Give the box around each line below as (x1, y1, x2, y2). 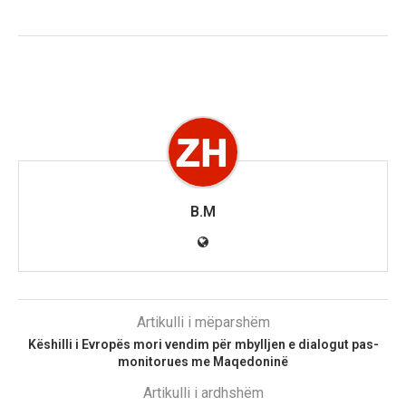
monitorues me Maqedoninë (118, 354, 288, 370)
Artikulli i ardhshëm (142, 384, 264, 402)
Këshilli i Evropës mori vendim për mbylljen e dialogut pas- (27, 337, 379, 353)
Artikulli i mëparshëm (136, 314, 270, 332)
